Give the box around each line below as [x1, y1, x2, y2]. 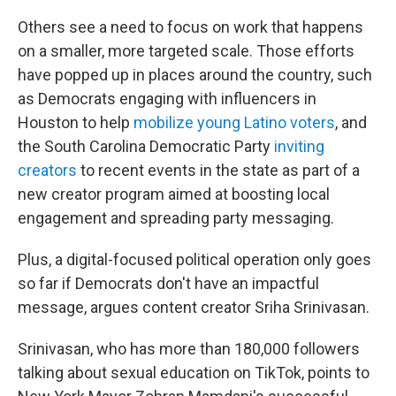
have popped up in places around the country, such [18, 65, 372, 84]
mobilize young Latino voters [133, 112, 335, 132]
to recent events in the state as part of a [77, 160, 360, 179]
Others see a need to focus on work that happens [18, 17, 363, 36]
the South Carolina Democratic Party [18, 136, 274, 156]
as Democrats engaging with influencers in [18, 88, 316, 108]
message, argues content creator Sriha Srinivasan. [18, 297, 369, 316]
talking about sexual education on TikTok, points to [18, 362, 369, 382]
